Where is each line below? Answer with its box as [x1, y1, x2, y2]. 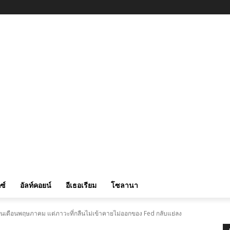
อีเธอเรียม [66, 180, 97, 190]
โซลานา [111, 180, 138, 190]
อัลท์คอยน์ [20, 180, 51, 190]
